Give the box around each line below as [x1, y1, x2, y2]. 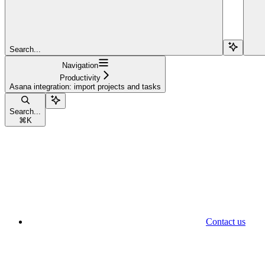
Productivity [59, 73, 101, 82]
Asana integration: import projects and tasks [9, 82, 161, 91]
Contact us [206, 216, 245, 227]
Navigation [62, 60, 98, 70]
